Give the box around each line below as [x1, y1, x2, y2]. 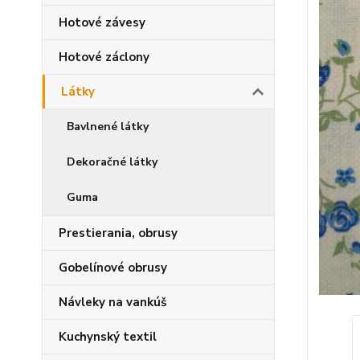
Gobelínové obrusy [59, 260, 167, 276]
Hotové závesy [59, 14, 145, 31]
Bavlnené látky [67, 119, 149, 134]
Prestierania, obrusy [59, 225, 178, 241]
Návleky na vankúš [59, 294, 166, 310]
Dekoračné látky [67, 154, 157, 170]
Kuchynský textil [59, 329, 157, 345]
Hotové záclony [59, 49, 149, 65]
